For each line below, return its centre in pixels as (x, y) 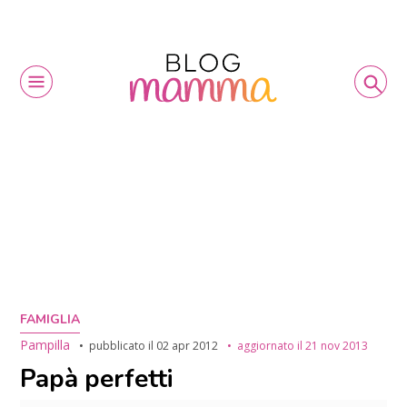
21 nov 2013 (337, 346)
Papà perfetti (97, 379)
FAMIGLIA (50, 320)
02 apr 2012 (188, 346)
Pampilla (45, 345)
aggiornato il (272, 346)
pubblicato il (123, 346)
